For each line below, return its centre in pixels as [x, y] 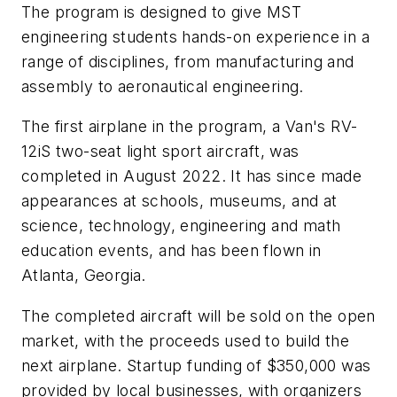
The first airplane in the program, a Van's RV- [190, 127]
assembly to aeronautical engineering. [163, 86]
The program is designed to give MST [161, 12]
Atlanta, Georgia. [84, 276]
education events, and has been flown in [171, 251]
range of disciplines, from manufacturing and [188, 61]
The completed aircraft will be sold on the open [198, 315]
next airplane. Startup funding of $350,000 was [196, 365]
